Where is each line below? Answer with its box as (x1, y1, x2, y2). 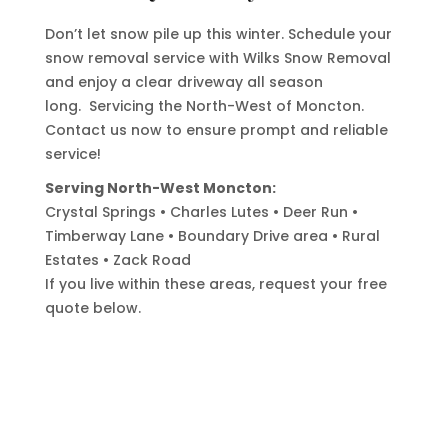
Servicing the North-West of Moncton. (88, 96, 364, 116)
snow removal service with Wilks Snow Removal (44, 48, 391, 68)
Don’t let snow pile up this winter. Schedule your (44, 24, 392, 44)
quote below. (44, 298, 141, 318)
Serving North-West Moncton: (44, 178, 276, 198)
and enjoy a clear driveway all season (44, 72, 323, 92)
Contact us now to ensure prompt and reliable (44, 120, 388, 140)
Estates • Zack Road (44, 250, 191, 270)
